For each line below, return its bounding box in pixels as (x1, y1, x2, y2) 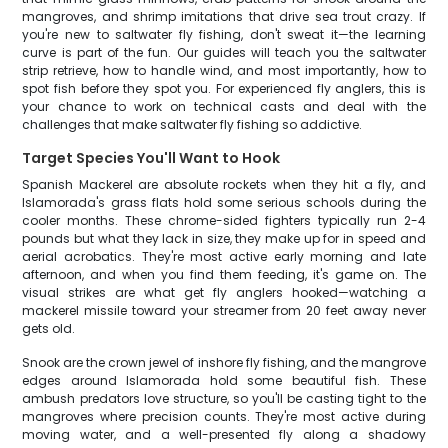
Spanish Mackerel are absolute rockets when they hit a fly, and (22, 176, 426, 193)
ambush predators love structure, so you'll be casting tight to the (22, 390, 426, 407)
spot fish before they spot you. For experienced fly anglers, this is (22, 80, 426, 97)
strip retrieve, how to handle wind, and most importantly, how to (22, 62, 426, 79)
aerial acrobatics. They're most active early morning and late (22, 248, 426, 265)
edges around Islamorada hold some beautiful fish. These (22, 372, 426, 389)
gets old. (22, 320, 76, 337)
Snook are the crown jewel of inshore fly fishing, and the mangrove (22, 354, 426, 371)
